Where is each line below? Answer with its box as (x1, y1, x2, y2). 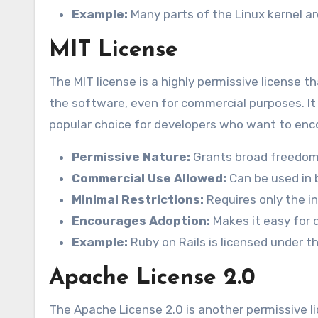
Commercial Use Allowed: (72, 171, 226, 186)
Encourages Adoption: (72, 214, 210, 229)
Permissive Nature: (72, 150, 190, 165)
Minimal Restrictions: (72, 192, 204, 207)
